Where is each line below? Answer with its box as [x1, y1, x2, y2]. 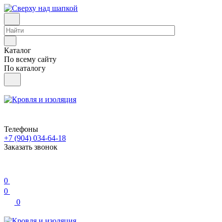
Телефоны [4, 125, 38, 133]
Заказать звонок [4, 143, 57, 151]
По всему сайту [4, 55, 56, 63]
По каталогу [4, 64, 46, 72]
